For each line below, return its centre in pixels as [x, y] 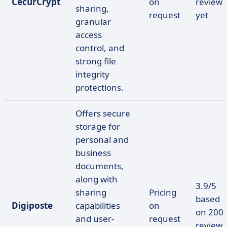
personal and [102, 140]
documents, [100, 166]
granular [93, 22]
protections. [100, 87]
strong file [96, 61]
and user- [95, 219]
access [89, 35]
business [93, 153]
